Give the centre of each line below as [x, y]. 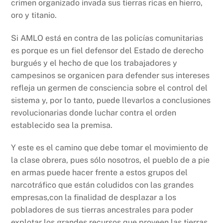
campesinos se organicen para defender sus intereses [111, 75]
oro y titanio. [34, 15]
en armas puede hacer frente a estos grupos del [100, 173]
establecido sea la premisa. [62, 125]
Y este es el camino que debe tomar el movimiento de [110, 148]
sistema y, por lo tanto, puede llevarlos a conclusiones [111, 100]
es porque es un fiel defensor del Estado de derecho [108, 50]
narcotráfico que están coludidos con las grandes [103, 185]
